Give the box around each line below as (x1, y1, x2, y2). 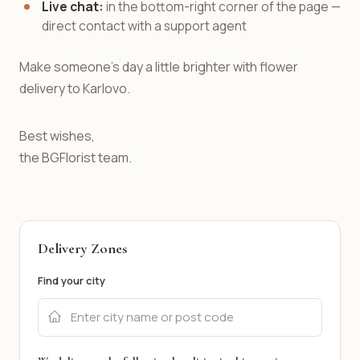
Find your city (38, 273, 105, 288)
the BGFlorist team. (19, 149, 132, 166)
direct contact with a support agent (42, 17, 247, 35)
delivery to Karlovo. (19, 80, 130, 97)
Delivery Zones (38, 239, 127, 257)
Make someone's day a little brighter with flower (19, 58, 298, 76)
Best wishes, (19, 127, 95, 145)
